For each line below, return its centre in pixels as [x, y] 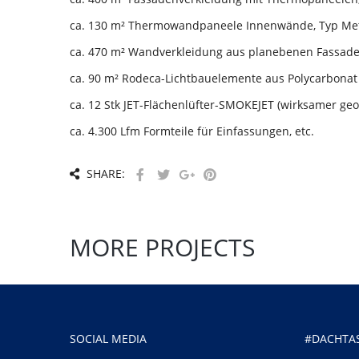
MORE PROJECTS [162, 247]
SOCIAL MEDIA [108, 339]
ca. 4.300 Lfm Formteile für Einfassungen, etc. [192, 131]
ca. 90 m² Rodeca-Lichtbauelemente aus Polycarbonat [214, 78]
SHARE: [104, 174]
